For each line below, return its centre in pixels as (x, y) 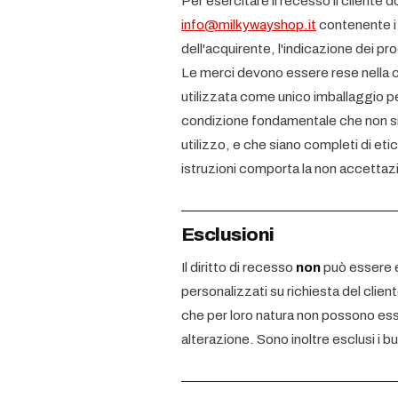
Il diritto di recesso (239, 267)
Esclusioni (228, 235)
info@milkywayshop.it (249, 24)
